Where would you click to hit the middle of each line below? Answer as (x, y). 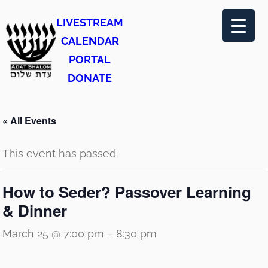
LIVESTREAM (90, 22)
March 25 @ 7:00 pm (53, 234)
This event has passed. (60, 153)
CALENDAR (90, 41)
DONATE (90, 78)
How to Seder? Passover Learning (127, 192)
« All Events (29, 121)
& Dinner (35, 210)
